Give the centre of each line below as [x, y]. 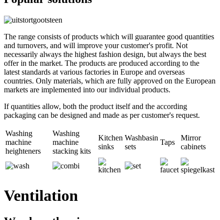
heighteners [23, 151]
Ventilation [41, 195]
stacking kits [72, 151]
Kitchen [110, 138]
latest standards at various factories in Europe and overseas [94, 72]
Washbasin [141, 138]
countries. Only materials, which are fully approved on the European [110, 81]
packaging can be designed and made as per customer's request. [102, 115]
